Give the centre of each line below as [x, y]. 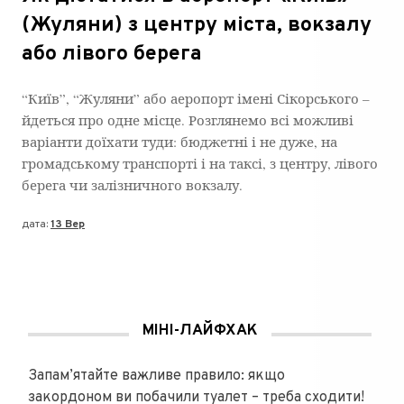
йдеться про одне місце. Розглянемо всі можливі [188, 120]
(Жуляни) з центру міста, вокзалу [197, 26]
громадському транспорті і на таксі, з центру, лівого [200, 164]
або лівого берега [112, 55]
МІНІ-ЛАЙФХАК [200, 331]
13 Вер [68, 224]
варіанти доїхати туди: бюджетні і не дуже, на [179, 142]
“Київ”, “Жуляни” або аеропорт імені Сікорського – [196, 99]
